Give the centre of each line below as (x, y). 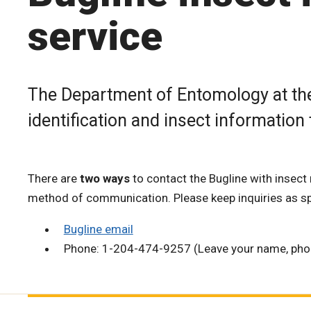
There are (54, 178)
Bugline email (98, 229)
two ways (105, 178)
